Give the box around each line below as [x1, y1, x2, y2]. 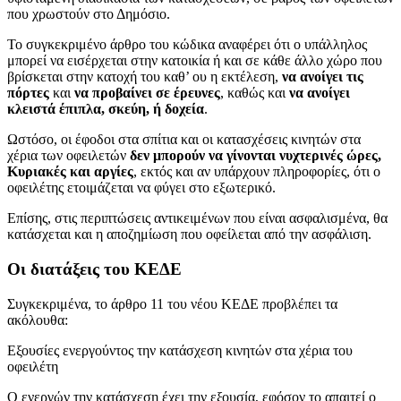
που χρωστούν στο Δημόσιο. [7, 6, 170, 22]
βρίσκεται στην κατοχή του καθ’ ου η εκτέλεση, [7, 69, 282, 85]
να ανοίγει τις [282, 69, 363, 85]
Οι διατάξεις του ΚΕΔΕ [7, 260, 182, 279]
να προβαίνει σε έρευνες [74, 85, 220, 101]
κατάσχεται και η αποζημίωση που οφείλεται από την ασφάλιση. [7, 226, 371, 243]
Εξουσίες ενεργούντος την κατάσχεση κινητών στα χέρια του [7, 342, 353, 358]
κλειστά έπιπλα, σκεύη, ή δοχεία [7, 101, 204, 117]
